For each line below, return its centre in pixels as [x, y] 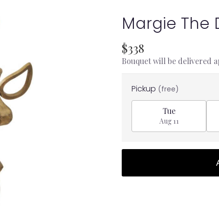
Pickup [145, 88]
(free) [168, 89]
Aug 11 [169, 121]
